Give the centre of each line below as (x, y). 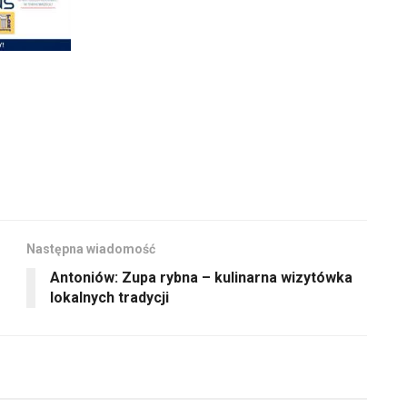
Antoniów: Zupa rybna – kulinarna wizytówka (201, 277)
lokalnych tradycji (109, 297)
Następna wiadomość (91, 248)
